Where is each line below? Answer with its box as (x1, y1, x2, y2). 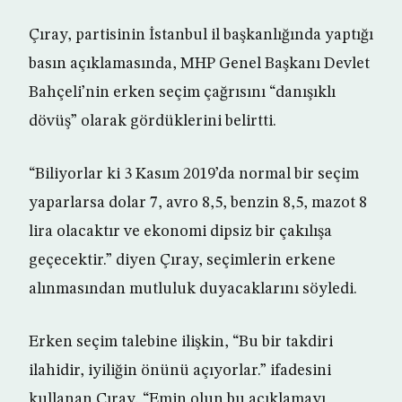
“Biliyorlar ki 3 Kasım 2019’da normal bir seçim (29, 166, 359, 183)
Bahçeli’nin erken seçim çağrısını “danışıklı (29, 84, 336, 101)
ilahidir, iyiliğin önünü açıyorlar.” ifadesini (29, 363, 331, 380)
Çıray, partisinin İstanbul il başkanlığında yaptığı (29, 27, 373, 44)
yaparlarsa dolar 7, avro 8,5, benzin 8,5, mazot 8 (29, 195, 367, 212)
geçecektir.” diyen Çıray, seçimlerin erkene (29, 252, 336, 269)
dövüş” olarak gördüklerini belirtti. (29, 113, 276, 130)
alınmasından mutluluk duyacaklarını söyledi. (29, 281, 357, 298)
